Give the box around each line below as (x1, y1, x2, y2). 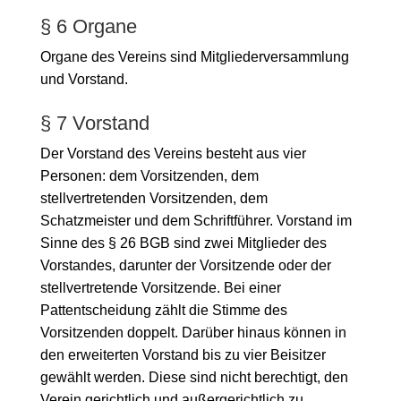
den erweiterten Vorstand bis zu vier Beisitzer (39, 346, 326, 363)
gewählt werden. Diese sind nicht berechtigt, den (39, 369, 348, 385)
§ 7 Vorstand (39, 111, 149, 134)
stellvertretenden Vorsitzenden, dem (39, 190, 268, 206)
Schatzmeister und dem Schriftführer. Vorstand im (39, 212, 352, 228)
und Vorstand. (39, 71, 128, 87)
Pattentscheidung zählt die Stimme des (39, 302, 287, 318)
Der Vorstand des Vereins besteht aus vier (39, 145, 306, 161)
